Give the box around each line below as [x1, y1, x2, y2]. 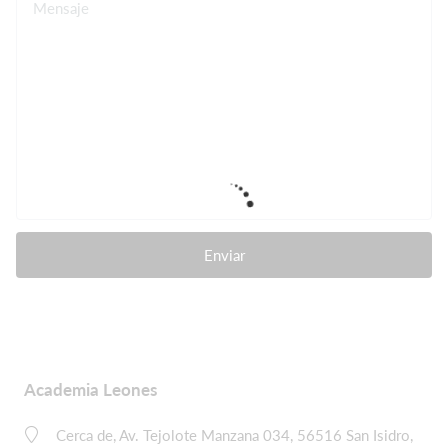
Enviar [203, 246, 245, 264]
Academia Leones [24, 379, 157, 400]
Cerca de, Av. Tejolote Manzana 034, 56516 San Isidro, [55, 426, 413, 444]
